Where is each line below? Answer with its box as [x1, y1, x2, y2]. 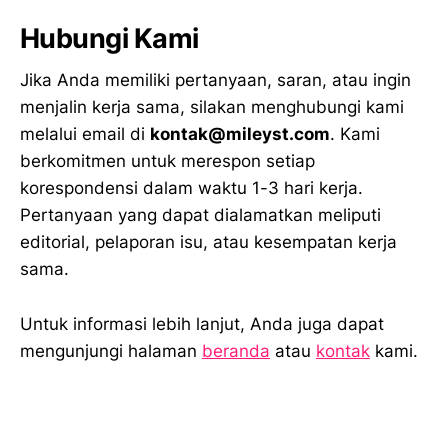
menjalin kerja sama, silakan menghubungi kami [20, 97, 404, 118]
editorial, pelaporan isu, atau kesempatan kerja [20, 232, 397, 253]
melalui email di [20, 124, 150, 145]
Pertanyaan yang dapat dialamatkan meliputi [20, 205, 381, 226]
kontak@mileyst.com [150, 124, 330, 145]
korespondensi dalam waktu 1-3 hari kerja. [20, 178, 363, 199]
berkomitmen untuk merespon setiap [20, 151, 315, 172]
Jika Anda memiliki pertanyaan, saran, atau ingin [20, 70, 411, 91]
